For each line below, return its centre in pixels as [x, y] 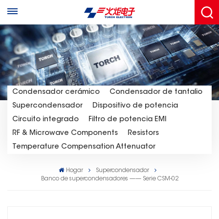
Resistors [143, 133]
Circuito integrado [45, 119]
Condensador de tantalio [156, 92]
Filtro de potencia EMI [128, 119]
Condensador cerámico [56, 92]
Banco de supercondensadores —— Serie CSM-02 [109, 179]
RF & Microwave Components [65, 133]
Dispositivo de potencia [135, 106]
